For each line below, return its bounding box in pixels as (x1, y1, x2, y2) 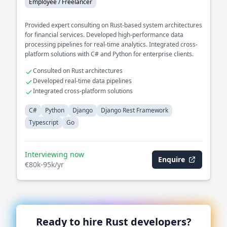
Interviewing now (25, 149, 84, 159)
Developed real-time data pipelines (33, 77, 132, 85)
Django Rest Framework (101, 106, 168, 115)
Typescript (29, 118, 58, 127)
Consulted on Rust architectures (33, 66, 123, 75)
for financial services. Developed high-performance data (25, 30, 183, 39)
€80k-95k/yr (25, 160, 64, 169)
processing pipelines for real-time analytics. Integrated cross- (25, 40, 198, 49)
